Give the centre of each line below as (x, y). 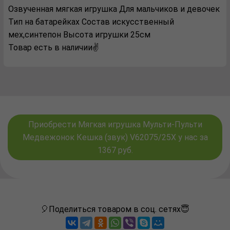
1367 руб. (115, 150)
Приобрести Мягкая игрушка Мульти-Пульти (115, 124)
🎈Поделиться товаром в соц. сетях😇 (115, 209)
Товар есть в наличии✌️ (54, 47)
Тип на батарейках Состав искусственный (91, 22)
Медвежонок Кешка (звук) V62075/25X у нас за (115, 137)
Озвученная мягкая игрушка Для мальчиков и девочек (114, 9)
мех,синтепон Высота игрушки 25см (79, 35)
